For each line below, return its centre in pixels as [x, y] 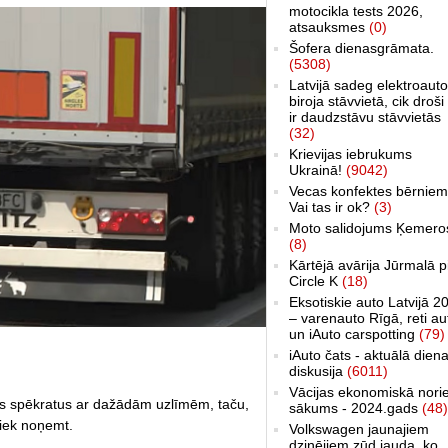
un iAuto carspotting [354, 333]
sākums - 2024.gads [355, 407]
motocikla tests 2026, [356, 10]
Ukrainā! [317, 169]
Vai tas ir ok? [331, 206]
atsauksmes [329, 26]
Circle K [315, 280]
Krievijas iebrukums [350, 153]
